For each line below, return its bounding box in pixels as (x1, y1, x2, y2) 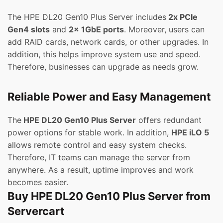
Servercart (7, 205, 65, 218)
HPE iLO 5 (171, 127, 209, 138)
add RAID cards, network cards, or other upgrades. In (7, 37, 209, 47)
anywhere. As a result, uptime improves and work (7, 165, 194, 175)
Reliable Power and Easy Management (7, 90, 211, 104)
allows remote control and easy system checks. (7, 140, 187, 150)
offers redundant (136, 115, 202, 125)
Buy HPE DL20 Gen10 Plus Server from (7, 190, 211, 203)
